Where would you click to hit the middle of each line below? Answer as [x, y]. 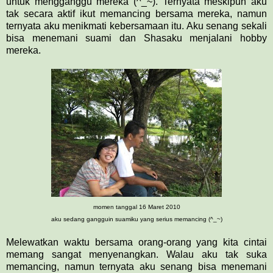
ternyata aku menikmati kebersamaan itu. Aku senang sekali [136, 26]
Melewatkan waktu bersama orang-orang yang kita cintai [136, 242]
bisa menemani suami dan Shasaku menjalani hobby [136, 38]
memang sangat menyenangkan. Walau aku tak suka [136, 254]
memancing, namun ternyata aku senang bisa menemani [136, 266]
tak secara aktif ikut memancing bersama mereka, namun [136, 13]
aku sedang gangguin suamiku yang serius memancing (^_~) [136, 219]
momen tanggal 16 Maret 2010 [136, 207]
